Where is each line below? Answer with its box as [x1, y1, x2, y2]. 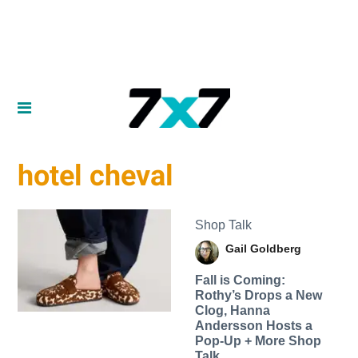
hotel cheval [18, 159, 174, 193]
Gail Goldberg [225, 241, 301, 255]
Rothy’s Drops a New [194, 288, 322, 302]
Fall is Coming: [194, 272, 285, 287]
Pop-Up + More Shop [194, 333, 321, 348]
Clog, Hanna [194, 303, 270, 317]
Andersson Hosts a [194, 318, 312, 332]
